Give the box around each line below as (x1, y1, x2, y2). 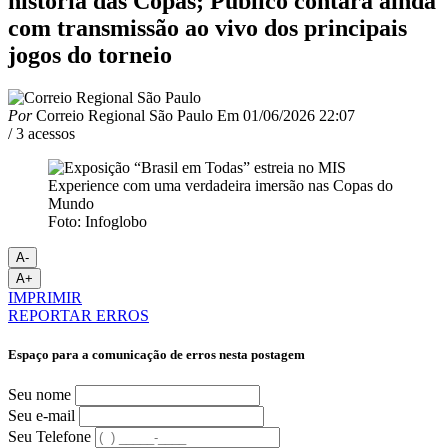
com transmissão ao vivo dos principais (8, 14, 407, 41)
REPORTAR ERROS (8, 306, 149, 324)
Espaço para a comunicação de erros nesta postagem (8, 346, 305, 362)
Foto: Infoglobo (48, 212, 147, 230)
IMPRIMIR (8, 288, 82, 306)
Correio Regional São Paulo (32, 106, 213, 124)
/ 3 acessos (8, 124, 75, 142)
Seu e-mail (8, 407, 75, 425)
